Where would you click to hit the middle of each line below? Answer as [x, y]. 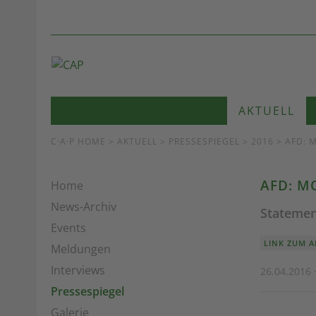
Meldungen [81, 249]
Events [68, 228]
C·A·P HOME [78, 141]
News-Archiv [84, 207]
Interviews [78, 270]
